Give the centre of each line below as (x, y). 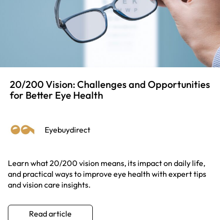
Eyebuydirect (68, 129)
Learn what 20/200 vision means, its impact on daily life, (107, 163)
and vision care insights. (49, 184)
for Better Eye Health (56, 95)
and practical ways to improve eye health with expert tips (107, 174)
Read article (50, 213)
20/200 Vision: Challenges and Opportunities (110, 84)
